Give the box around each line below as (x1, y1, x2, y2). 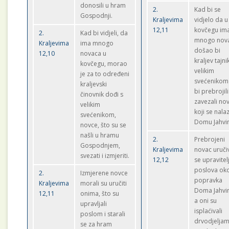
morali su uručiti (80, 179, 127, 188)
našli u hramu (80, 131, 120, 140)
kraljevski (80, 80, 107, 88)
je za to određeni (80, 70, 130, 78)
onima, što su (80, 189, 120, 198)
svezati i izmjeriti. (80, 151, 130, 160)
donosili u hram (80, 1, 126, 10)
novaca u (80, 49, 107, 58)
